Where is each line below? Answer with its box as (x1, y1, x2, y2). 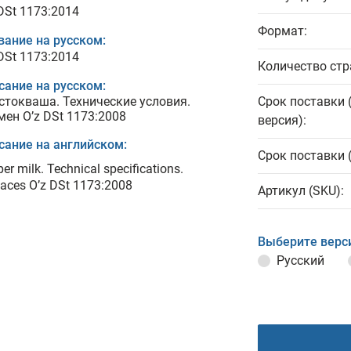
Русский (277, 253, 324, 268)
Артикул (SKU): (258, 183, 344, 198)
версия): (258, 113, 306, 128)
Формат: (258, 24, 307, 38)
